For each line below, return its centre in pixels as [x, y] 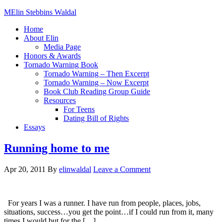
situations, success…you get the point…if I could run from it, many [109, 212]
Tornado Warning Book [61, 65]
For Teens [79, 109]
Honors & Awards [52, 56]
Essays [34, 127]
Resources [60, 100]
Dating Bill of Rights [96, 118]
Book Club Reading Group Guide [97, 91]
